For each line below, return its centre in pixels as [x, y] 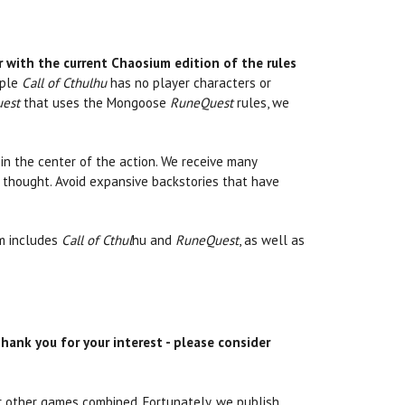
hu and [154, 240]
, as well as [272, 240]
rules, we [262, 103]
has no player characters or [189, 83]
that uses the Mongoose [95, 103]
